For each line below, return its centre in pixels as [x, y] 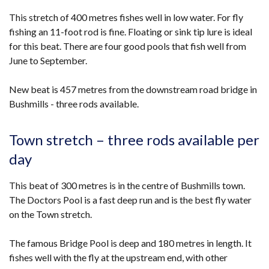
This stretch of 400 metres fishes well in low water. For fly [126, 17]
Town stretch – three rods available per [134, 140]
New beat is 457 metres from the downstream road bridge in [133, 89]
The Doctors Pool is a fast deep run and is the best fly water [130, 200]
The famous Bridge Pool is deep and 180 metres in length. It [130, 243]
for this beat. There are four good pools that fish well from [128, 46]
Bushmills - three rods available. [74, 104]
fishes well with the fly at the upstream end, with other [118, 257]
